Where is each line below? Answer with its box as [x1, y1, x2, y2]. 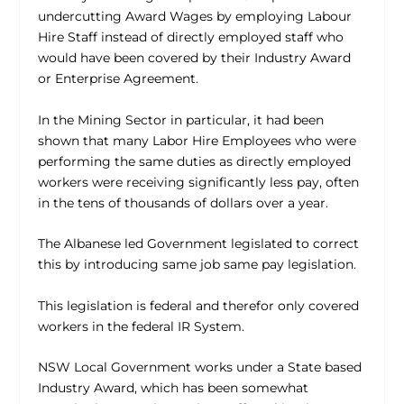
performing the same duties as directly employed [38, 152, 352, 170]
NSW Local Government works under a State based [38, 358, 363, 375]
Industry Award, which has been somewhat [38, 379, 309, 396]
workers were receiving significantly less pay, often [38, 173, 360, 190]
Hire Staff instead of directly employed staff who [38, 29, 344, 46]
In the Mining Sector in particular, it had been [38, 111, 325, 128]
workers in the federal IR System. [38, 317, 245, 335]
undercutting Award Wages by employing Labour [38, 8, 353, 25]
